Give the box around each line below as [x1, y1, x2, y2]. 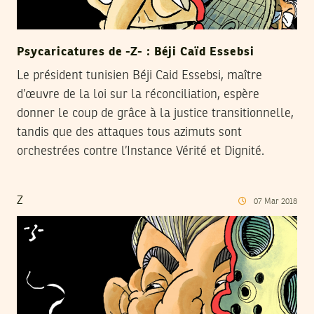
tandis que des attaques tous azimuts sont [17, 126, 242, 139]
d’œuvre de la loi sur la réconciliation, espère [17, 88, 259, 102]
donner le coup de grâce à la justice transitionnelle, [17, 107, 294, 121]
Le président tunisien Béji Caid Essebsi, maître [17, 69, 262, 83]
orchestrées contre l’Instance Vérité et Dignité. [17, 145, 264, 158]
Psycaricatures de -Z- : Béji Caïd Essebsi [17, 46, 254, 59]
